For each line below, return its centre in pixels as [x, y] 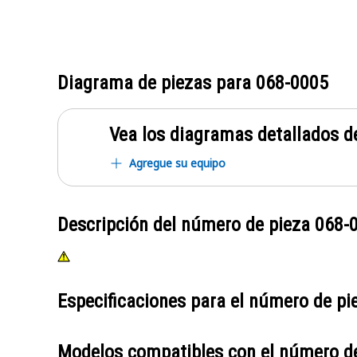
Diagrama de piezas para [157, 83]
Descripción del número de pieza [186, 225]
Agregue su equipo [177, 163]
